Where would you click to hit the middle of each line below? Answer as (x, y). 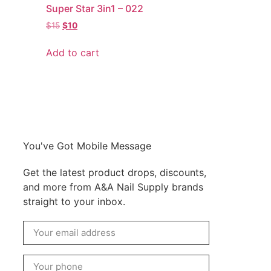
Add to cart (73, 52)
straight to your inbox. (74, 201)
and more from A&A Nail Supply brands (113, 187)
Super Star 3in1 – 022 (95, 8)
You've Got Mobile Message (87, 145)
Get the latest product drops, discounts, (115, 172)
